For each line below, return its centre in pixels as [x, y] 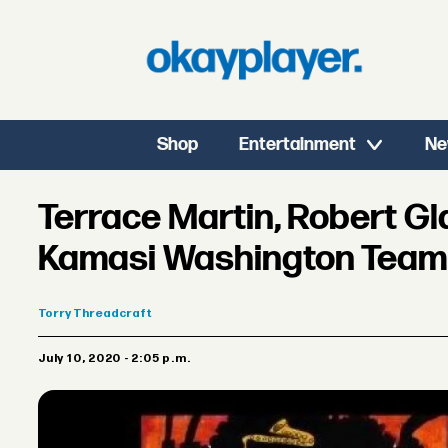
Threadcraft [113, 314]
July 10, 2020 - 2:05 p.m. [118, 359]
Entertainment [298, 144]
